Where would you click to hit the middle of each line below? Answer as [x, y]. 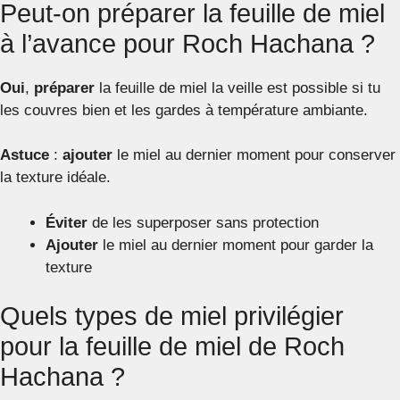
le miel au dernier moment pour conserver [254, 155]
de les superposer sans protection [203, 222]
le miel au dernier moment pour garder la [236, 245]
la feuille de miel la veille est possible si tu [237, 87]
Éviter [67, 222]
